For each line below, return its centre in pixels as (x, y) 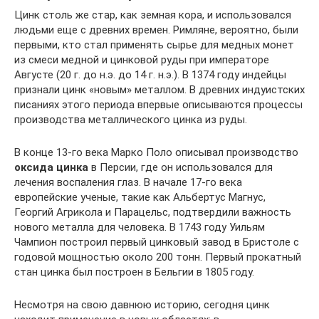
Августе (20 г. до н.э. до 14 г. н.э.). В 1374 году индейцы (150, 74)
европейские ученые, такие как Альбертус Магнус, (140, 197)
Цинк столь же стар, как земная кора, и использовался (153, 15)
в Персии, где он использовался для (181, 167)
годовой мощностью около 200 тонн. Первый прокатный (158, 257)
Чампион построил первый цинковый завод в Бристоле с (157, 242)
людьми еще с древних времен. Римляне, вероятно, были (156, 30)
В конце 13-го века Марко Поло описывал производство (156, 152)
